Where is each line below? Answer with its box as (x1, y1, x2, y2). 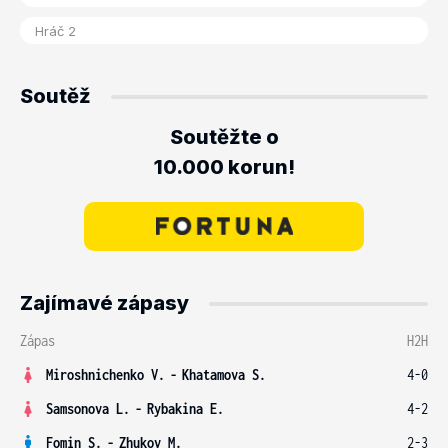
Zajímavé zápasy (20, 291, 189, 315)
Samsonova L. (46, 400, 130, 417)
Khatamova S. (182, 366, 266, 383)
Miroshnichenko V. (46, 366, 165, 383)
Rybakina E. (147, 400, 224, 417)
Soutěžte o (169, 125, 279, 149)
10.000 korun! (153, 155, 295, 179)
